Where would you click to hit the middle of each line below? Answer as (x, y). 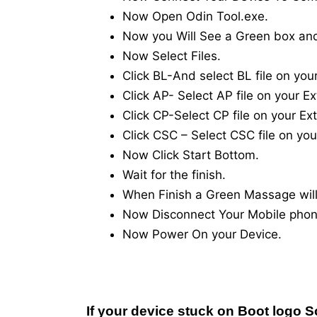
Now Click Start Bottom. (191, 155)
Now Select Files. (172, 56)
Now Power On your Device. (202, 235)
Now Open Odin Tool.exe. (195, 17)
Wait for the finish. (174, 175)
